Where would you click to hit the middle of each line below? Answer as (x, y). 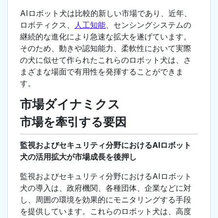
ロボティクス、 (47, 25)
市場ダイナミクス (70, 104)
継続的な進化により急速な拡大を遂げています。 (106, 37)
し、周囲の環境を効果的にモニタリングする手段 (106, 200)
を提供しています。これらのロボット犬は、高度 (106, 211)
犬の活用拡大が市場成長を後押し (78, 157)
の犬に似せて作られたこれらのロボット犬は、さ (106, 60)
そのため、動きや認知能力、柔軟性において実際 (106, 48)
